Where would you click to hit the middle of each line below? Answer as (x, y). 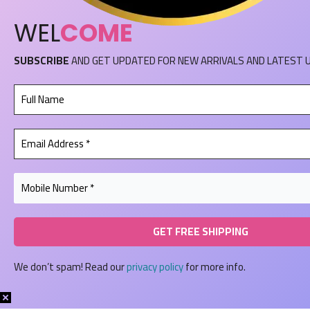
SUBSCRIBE (42, 60)
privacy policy (155, 266)
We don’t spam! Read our (70, 266)
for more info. (215, 266)
